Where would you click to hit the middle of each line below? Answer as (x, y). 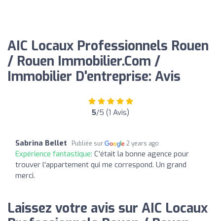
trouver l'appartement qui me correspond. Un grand (101, 165)
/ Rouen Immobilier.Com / (84, 61)
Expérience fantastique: (55, 154)
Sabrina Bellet (41, 143)
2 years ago (143, 143)
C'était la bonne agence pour (142, 154)
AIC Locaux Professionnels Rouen (108, 46)
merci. (25, 175)
